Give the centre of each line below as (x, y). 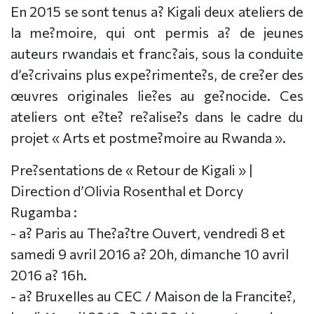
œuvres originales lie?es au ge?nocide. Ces (157, 96)
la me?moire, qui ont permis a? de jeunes (157, 33)
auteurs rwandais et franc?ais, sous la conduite (157, 54)
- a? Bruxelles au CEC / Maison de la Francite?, (153, 296)
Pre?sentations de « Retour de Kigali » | (132, 170)
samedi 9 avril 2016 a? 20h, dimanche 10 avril (150, 254)
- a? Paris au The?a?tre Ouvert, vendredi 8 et (148, 233)
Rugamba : (44, 212)
